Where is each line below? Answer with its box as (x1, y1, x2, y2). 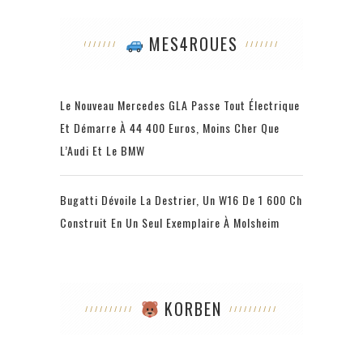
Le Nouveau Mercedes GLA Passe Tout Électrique (60, 96, 300, 113)
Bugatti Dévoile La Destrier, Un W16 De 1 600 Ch (60, 190, 302, 208)
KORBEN (159, 296, 223, 321)
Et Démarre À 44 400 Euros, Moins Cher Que (60, 118, 280, 136)
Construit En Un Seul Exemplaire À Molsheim (60, 213, 280, 231)
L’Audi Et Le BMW (60, 141, 145, 159)
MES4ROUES (143, 31, 238, 56)
